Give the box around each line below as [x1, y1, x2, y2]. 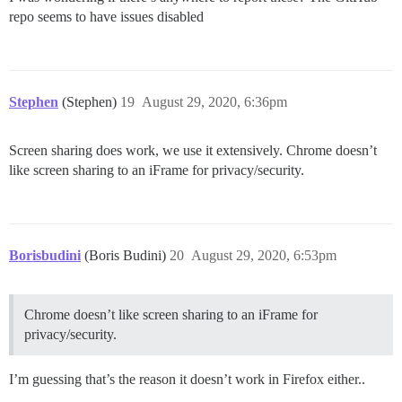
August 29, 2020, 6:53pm [191, 247, 336, 263]
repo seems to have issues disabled [9, 8, 204, 24]
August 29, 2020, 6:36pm [142, 93, 287, 109]
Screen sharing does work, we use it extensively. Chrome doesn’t [9, 142, 377, 158]
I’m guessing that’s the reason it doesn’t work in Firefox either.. [9, 371, 365, 387]
